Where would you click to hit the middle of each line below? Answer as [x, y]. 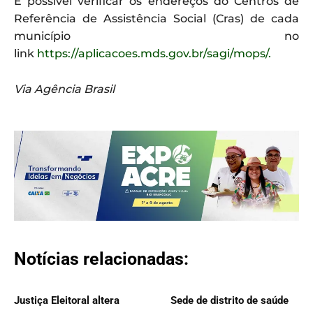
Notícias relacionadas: [101, 259]
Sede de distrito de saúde [230, 301]
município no [156, 36]
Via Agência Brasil [64, 89]
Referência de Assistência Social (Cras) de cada [156, 18]
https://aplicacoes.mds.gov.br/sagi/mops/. [153, 53]
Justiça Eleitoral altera [67, 301]
